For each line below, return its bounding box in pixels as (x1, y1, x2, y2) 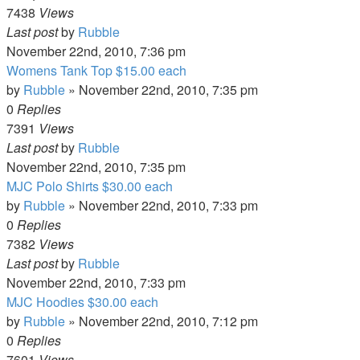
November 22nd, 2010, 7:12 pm (79, 312, 258, 330)
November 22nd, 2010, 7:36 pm (6, 42, 186, 60)
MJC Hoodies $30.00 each (6, 292, 158, 311)
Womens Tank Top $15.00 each (6, 61, 186, 80)
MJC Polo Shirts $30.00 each (6, 177, 173, 195)
